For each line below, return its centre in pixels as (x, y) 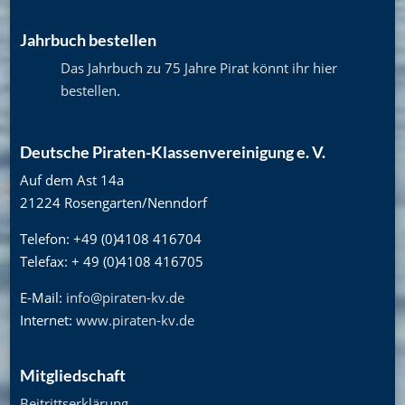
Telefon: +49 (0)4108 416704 (110, 239)
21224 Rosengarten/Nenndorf (113, 203)
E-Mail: (42, 298)
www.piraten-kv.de (135, 320)
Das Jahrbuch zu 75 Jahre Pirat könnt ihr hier (198, 67)
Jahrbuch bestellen (88, 39)
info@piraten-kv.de (125, 298)
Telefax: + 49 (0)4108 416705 (111, 262)
